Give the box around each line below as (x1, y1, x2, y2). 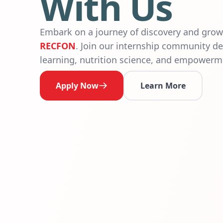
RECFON (40, 40, 76, 52)
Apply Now (56, 80, 99, 91)
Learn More (140, 80, 186, 91)
